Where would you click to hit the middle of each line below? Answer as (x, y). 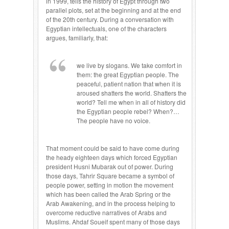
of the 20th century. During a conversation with (110, 19)
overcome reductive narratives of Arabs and (106, 212)
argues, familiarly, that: (77, 38)
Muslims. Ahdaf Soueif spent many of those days (113, 222)
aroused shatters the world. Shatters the (132, 93)
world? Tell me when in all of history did (131, 102)
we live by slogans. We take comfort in (129, 65)
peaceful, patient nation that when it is (129, 84)
